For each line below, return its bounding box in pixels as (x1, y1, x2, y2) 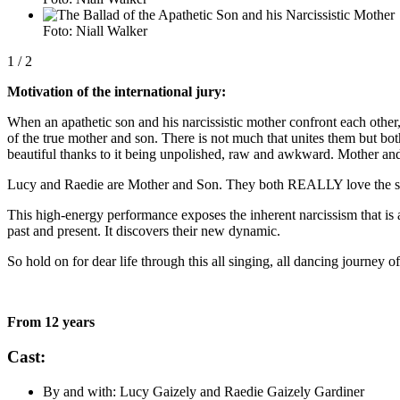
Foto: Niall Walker (43, 23, 147, 39)
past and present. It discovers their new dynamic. (7, 223, 280, 239)
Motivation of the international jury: (7, 84, 226, 100)
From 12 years (7, 314, 95, 330)
